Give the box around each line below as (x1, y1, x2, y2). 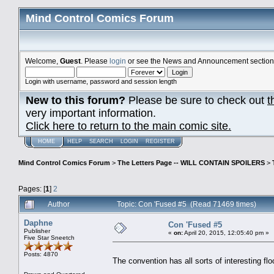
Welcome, (25, 57, 60, 65)
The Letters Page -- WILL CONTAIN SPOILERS (117, 159, 265, 167)
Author (48, 199, 70, 208)
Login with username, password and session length (25, 78, 177, 85)
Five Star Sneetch (24, 234, 75, 241)
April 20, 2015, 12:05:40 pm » (183, 229, 269, 236)
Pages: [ (18, 184, 45, 193)
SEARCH (89, 138, 113, 144)
